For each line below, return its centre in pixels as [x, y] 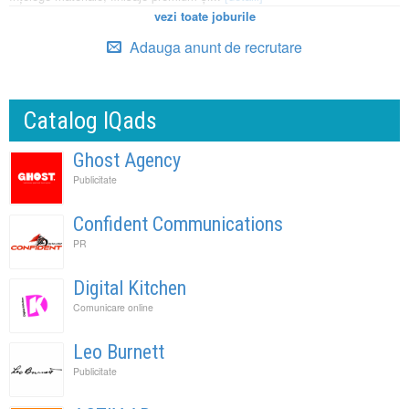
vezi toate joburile [204, 16]
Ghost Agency [127, 161]
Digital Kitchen [130, 288]
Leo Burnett [119, 352]
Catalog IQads [90, 121]
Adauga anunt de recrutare [214, 47]
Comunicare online [113, 308]
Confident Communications [178, 225]
